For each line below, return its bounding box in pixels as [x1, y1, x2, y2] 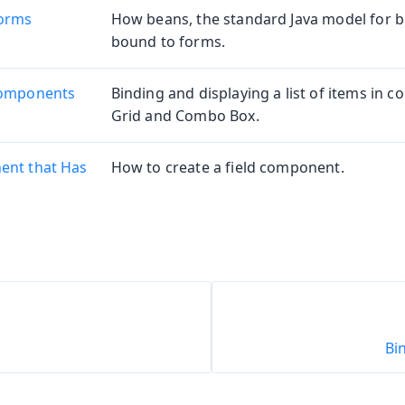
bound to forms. [110, 32, 226, 52]
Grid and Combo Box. [110, 106, 259, 127]
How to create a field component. [110, 157, 344, 178]
